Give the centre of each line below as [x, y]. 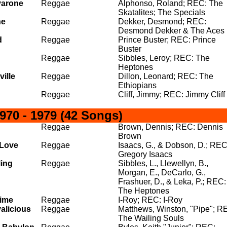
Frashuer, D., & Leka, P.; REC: [172, 182]
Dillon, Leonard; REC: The [166, 76]
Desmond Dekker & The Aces [171, 31]
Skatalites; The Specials [162, 12]
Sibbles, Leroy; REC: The [164, 58]
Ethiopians [137, 85]
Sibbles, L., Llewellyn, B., [163, 163]
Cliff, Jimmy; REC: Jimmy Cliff [172, 94]
